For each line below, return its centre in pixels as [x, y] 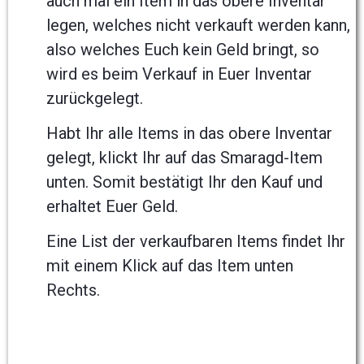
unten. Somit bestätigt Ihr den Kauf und [184, 182]
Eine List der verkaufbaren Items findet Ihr [196, 242]
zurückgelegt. [95, 99]
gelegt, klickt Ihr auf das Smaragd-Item [184, 158]
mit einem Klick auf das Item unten [170, 266]
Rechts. [75, 290]
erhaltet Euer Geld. [112, 207]
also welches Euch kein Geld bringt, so [183, 50]
